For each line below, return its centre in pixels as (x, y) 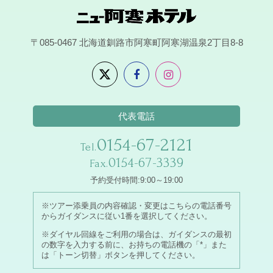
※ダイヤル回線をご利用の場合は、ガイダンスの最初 (136, 234)
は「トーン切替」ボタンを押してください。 (121, 255)
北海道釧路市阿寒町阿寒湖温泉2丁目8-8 (161, 42)
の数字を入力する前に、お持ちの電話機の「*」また (134, 244)
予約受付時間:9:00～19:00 (136, 180)
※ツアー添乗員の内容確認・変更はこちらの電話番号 (136, 205)
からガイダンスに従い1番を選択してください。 (127, 216)
